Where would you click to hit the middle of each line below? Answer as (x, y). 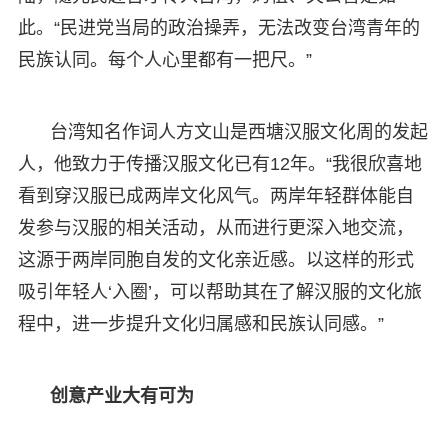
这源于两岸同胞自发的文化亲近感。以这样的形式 (215, 259)
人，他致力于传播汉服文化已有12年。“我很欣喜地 (219, 163)
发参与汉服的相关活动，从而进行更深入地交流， (215, 227)
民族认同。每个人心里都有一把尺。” (164, 59)
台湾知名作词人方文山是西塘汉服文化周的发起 (238, 131)
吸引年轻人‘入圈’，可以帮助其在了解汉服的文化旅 (219, 291)
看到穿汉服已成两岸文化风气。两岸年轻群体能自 (215, 195)
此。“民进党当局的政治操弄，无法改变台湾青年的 (218, 27)
